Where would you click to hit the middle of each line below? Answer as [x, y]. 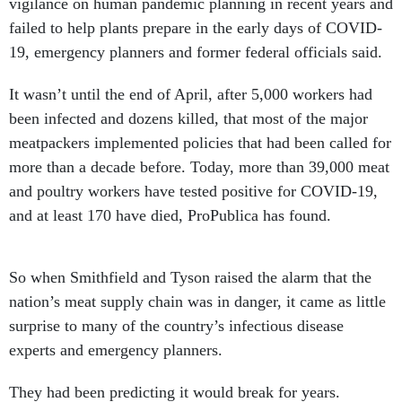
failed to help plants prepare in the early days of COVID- [196, 28]
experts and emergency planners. [116, 350]
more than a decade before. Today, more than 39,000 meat [199, 167]
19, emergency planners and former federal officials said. [196, 52]
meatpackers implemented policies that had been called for [200, 143]
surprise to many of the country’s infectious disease [176, 326]
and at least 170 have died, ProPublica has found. [170, 215]
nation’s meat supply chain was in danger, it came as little [197, 301]
